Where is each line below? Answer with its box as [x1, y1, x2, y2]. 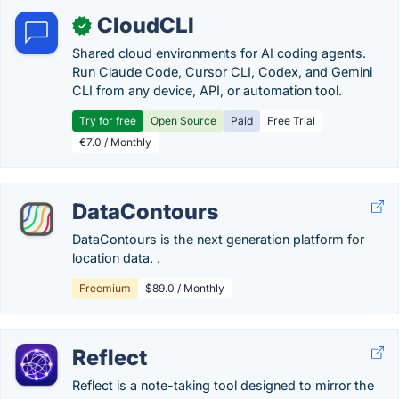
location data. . [72, 250, 160, 265]
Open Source [151, 114, 216, 127]
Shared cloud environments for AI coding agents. [72, 45, 366, 61]
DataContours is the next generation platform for [72, 232, 364, 247]
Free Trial [267, 114, 315, 127]
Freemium [79, 281, 131, 295]
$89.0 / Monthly [145, 281, 224, 295]
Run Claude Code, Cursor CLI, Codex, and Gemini [72, 64, 372, 79]
